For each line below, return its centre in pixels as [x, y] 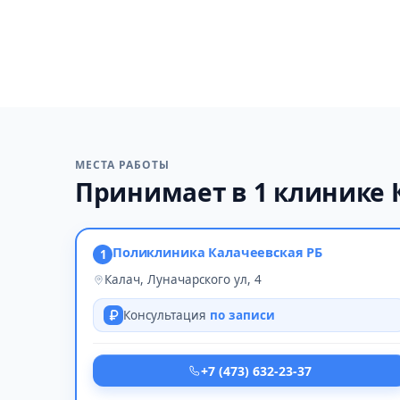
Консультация [167, 315]
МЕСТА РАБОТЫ [122, 165]
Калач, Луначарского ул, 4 [183, 279]
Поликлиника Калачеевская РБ [218, 252]
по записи [242, 315]
